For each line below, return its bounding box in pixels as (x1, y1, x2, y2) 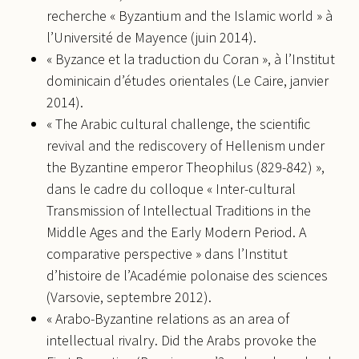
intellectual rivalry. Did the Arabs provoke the (46, 330, 317, 349)
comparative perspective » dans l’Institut (46, 244, 288, 263)
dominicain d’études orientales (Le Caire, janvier (46, 71, 329, 90)
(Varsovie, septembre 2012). (46, 287, 212, 306)
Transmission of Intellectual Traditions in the (46, 200, 311, 220)
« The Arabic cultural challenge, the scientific (46, 114, 310, 133)
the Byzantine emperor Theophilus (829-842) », (46, 157, 325, 176)
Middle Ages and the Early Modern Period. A (46, 222, 306, 241)
